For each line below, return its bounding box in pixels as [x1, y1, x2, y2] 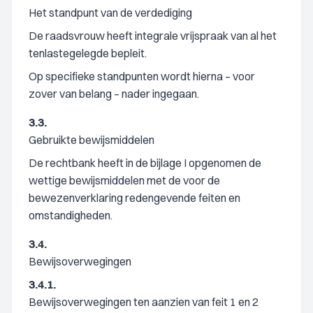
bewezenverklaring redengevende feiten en [29, 191, 240, 205]
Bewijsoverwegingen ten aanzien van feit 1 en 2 [29, 295, 259, 309]
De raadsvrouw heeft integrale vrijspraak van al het [29, 29, 277, 43]
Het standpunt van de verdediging [29, 6, 192, 20]
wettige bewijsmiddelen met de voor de [29, 173, 220, 187]
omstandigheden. [29, 208, 112, 222]
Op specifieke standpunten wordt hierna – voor [29, 69, 255, 83]
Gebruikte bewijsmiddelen [29, 133, 154, 147]
